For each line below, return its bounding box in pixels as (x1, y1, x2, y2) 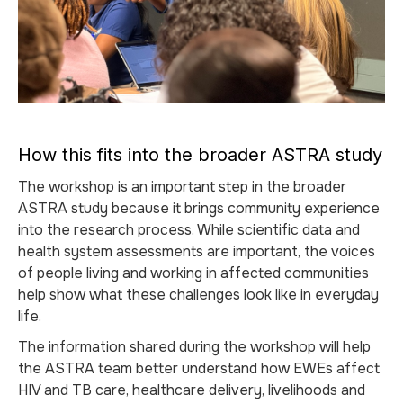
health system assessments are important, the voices (18, 242, 375, 261)
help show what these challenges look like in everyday (18, 285, 379, 304)
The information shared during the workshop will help (18, 337, 371, 356)
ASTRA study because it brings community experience (18, 199, 380, 218)
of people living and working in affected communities (18, 264, 369, 282)
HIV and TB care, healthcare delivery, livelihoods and (18, 381, 365, 399)
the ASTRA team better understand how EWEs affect (18, 359, 380, 378)
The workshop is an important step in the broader (18, 177, 346, 196)
